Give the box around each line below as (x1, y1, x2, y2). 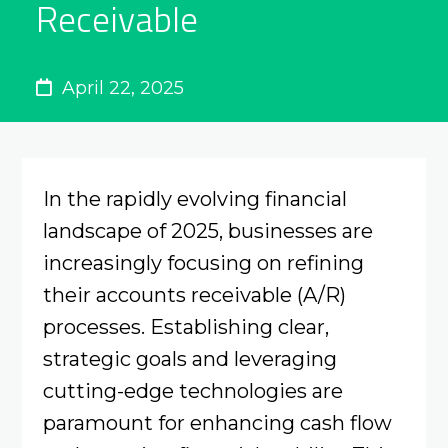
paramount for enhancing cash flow (42, 409, 392, 435)
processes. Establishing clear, (42, 313, 329, 339)
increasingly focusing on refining (42, 249, 364, 275)
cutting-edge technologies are (42, 377, 343, 403)
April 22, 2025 (56, 77, 184, 99)
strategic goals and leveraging (42, 345, 337, 371)
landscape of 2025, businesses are (42, 217, 373, 243)
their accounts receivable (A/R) (42, 281, 346, 307)
